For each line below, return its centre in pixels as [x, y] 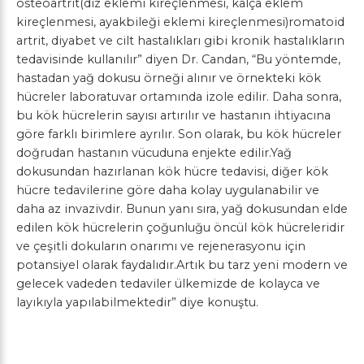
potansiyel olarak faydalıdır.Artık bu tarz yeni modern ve [182, 265]
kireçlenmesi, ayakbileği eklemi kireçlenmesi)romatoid [180, 22]
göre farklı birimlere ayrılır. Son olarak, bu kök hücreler [179, 134]
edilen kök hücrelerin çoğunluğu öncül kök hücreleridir [180, 227]
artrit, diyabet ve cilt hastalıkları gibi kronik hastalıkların [180, 41]
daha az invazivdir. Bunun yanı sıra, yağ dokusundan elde [182, 209]
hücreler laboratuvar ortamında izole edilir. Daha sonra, [179, 97]
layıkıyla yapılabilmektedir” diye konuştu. [137, 302]
